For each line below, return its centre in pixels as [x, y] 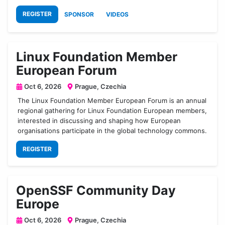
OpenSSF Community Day [96, 190]
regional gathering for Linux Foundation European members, [113, 110]
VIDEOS [117, 14]
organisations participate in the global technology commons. [113, 130]
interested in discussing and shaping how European [99, 120]
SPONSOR [79, 14]
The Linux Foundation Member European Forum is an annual [112, 100]
